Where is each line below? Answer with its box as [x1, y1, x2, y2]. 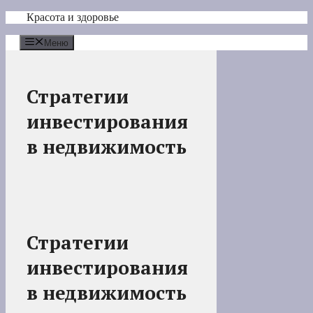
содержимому [5, 36, 71, 48]
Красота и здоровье [27, 11, 119, 23]
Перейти [5, 10, 46, 22]
